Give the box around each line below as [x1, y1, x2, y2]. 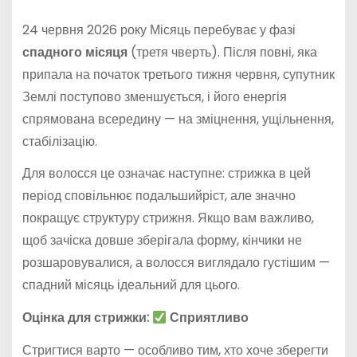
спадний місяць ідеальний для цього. [22, 276, 240, 295]
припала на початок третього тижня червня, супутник [22, 65, 335, 84]
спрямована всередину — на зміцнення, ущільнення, [22, 109, 334, 128]
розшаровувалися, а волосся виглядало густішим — [22, 253, 330, 273]
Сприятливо [167, 308, 249, 328]
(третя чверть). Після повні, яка [127, 42, 317, 61]
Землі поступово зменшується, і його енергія [22, 87, 287, 106]
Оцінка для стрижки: [22, 308, 152, 328]
